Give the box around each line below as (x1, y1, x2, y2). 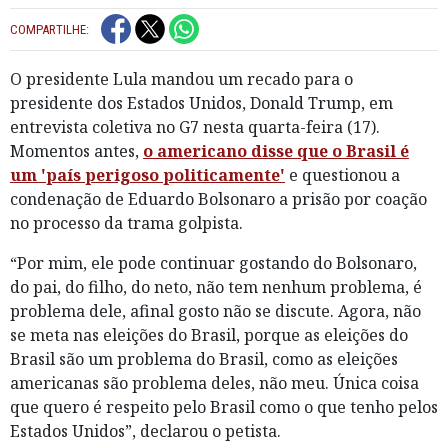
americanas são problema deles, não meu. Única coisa (10, 371, 419, 394)
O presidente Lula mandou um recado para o (10, 67, 353, 90)
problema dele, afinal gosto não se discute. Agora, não (10, 299, 421, 322)
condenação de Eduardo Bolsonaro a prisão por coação (10, 187, 427, 210)
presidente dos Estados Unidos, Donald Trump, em (10, 91, 393, 114)
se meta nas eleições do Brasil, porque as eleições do (10, 323, 408, 346)
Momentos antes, (10, 139, 143, 162)
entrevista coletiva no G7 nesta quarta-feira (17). (10, 115, 380, 138)
